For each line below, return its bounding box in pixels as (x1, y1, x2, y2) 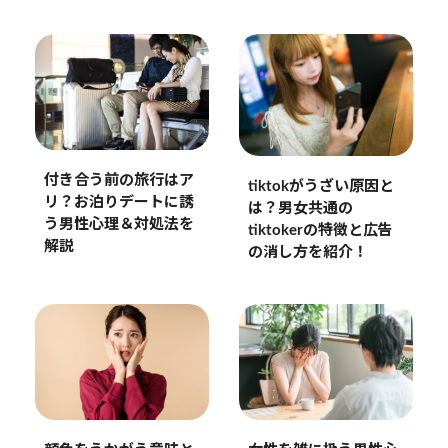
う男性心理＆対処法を (43, 217, 194, 233)
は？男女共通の (247, 200, 353, 216)
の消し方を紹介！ (247, 244, 368, 260)
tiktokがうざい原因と (247, 178, 394, 194)
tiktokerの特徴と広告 (247, 222, 393, 238)
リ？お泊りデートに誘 (43, 195, 194, 211)
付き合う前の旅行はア (43, 173, 194, 189)
